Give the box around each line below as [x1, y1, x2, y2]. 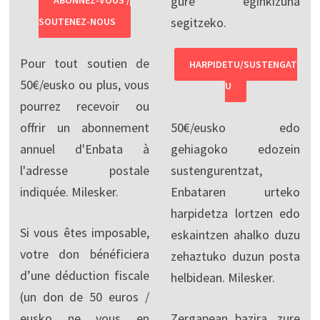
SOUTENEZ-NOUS [38, 14, 116, 28]
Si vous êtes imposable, [19, 224, 149, 241]
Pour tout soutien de [19, 54, 149, 71]
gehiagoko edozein [170, 140, 301, 157]
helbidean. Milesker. [170, 269, 275, 286]
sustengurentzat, [170, 161, 262, 179]
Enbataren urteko [170, 183, 301, 200]
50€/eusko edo [170, 119, 301, 136]
